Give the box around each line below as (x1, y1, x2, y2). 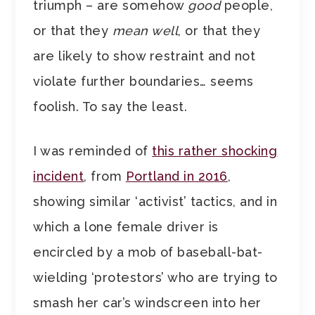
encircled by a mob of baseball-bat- (33, 245, 263, 260)
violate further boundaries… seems (33, 74, 254, 89)
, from (84, 169, 126, 184)
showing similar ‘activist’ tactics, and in (33, 194, 278, 210)
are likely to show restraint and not (33, 49, 256, 64)
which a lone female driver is (33, 219, 219, 235)
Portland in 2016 (125, 169, 228, 184)
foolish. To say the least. (33, 99, 188, 115)
